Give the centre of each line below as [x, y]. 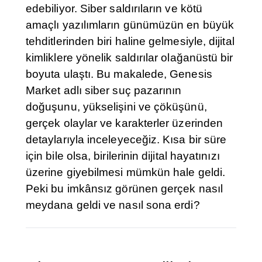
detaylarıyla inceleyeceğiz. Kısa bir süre [126, 140]
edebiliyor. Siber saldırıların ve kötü [114, 9]
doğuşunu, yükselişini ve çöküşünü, [116, 107]
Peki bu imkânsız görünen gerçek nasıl [124, 189]
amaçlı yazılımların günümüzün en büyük [130, 25]
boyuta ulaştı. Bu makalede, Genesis [119, 74]
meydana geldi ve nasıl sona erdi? [113, 205]
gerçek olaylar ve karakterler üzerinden [125, 123]
